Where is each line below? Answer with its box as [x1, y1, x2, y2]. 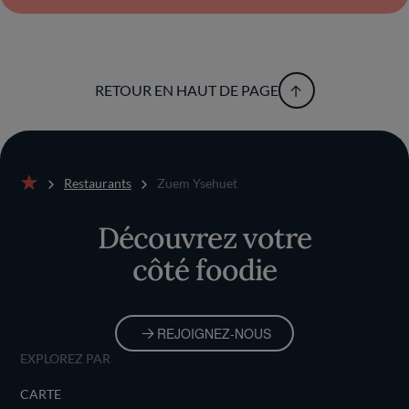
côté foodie [132, 251, 277, 288]
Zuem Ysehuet [157, 175, 237, 191]
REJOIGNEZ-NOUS [156, 324, 271, 342]
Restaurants [64, 175, 131, 191]
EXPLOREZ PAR [20, 351, 110, 366]
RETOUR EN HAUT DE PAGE [94, 81, 278, 99]
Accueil [19, 192, 62, 207]
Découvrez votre [98, 219, 311, 257]
